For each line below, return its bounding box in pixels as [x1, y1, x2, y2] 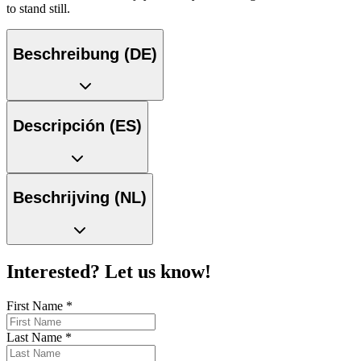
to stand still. [6, 2, 70, 16]
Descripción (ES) [13, 117, 142, 135]
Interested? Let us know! [6, 260, 211, 282]
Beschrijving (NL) [13, 189, 147, 207]
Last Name [6, 330, 65, 344]
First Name [6, 298, 66, 313]
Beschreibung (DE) [13, 44, 157, 63]
